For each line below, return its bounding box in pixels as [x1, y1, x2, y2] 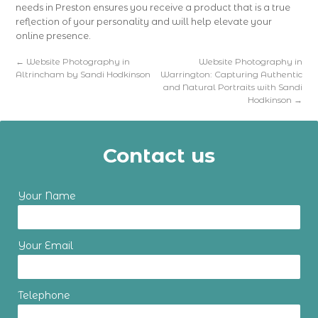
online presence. [16, 30, 92, 41]
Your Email [18, 239, 73, 252]
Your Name [18, 190, 76, 202]
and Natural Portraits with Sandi [163, 82, 302, 92]
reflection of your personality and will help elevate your [16, 16, 273, 27]
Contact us [103, 143, 215, 168]
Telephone [18, 289, 70, 302]
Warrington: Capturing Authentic [160, 69, 302, 79]
